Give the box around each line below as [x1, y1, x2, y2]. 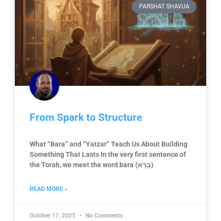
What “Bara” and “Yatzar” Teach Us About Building [30, 140, 187, 148]
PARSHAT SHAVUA [139, 3, 189, 10]
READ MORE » [30, 185, 68, 193]
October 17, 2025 [30, 212, 77, 220]
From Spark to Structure [30, 111, 142, 124]
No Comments [84, 212, 123, 220]
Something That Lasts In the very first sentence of [30, 150, 186, 159]
